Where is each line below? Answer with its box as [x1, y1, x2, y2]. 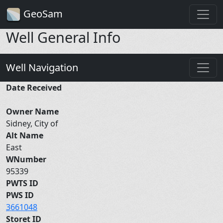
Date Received [6, 82, 62, 93]
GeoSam [21, 7, 63, 20]
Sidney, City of [6, 117, 60, 129]
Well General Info [6, 27, 120, 47]
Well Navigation [6, 60, 78, 74]
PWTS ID [6, 177, 38, 189]
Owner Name [6, 106, 59, 117]
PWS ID [6, 189, 34, 201]
